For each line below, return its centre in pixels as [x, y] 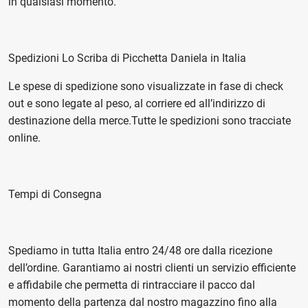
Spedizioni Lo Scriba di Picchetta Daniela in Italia [127, 58]
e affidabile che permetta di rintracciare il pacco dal [132, 285]
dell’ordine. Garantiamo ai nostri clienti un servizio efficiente [152, 268]
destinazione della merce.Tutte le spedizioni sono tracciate [150, 121]
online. [24, 138]
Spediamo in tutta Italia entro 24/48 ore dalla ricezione [140, 251]
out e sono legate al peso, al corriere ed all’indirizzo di [137, 103]
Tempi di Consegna [55, 194]
